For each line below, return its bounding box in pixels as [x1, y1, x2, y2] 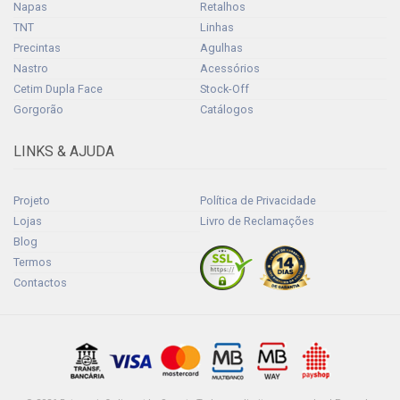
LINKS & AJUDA [13, 143, 114, 161]
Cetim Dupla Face [13, 82, 103, 96]
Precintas [13, 41, 61, 55]
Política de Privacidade [200, 193, 316, 207]
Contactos [13, 275, 67, 289]
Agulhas [200, 41, 243, 55]
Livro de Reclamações [200, 213, 314, 228]
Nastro [13, 62, 48, 76]
